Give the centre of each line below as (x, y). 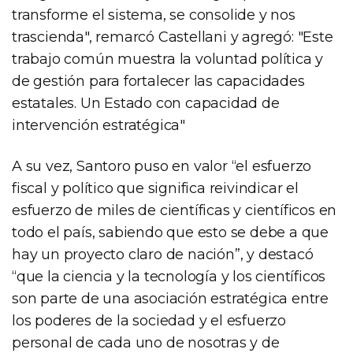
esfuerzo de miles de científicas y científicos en (175, 211)
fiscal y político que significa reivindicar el (155, 189)
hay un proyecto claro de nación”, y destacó (163, 255)
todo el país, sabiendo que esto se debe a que (170, 233)
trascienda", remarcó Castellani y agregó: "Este (173, 37)
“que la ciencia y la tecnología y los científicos (169, 277)
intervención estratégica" (99, 126)
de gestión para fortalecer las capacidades (158, 82)
